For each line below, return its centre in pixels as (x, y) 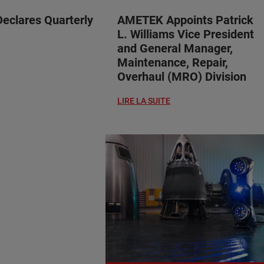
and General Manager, (175, 48)
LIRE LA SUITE (143, 100)
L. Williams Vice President (185, 34)
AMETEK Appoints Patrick (185, 20)
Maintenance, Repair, (172, 62)
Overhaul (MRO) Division (181, 76)
